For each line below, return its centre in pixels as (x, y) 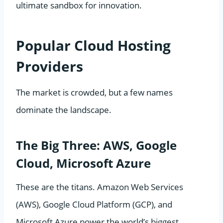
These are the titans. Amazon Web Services (100, 187)
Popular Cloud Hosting (93, 45)
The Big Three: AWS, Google (96, 145)
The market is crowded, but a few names (94, 92)
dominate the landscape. (64, 110)
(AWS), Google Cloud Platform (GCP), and (94, 204)
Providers (50, 66)
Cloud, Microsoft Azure (83, 163)
